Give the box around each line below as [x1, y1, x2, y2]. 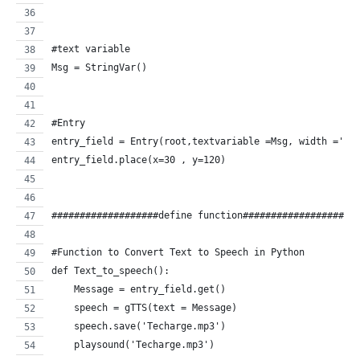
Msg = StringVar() [51, 61, 147, 73]
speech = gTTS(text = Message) [51, 301, 237, 313]
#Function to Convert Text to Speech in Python [51, 246, 305, 258]
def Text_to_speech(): [51, 264, 170, 276]
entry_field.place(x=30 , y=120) [51, 153, 226, 166]
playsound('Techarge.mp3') [51, 338, 215, 350]
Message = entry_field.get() [51, 283, 226, 295]
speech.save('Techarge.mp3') [51, 320, 226, 332]
